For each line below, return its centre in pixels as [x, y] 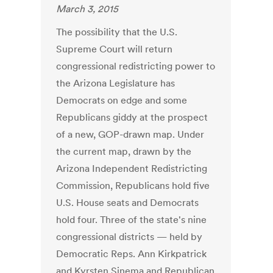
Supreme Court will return [115, 49]
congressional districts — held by [129, 237]
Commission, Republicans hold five [133, 186]
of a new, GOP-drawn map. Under [130, 134]
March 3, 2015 [87, 9]
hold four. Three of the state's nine [132, 220]
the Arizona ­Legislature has [116, 83]
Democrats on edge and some [122, 100]
